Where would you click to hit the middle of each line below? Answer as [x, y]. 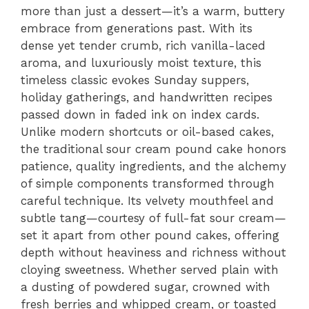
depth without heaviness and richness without [153, 252]
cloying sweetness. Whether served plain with [150, 270]
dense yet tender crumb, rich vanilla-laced [143, 46]
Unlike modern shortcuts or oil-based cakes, [147, 132]
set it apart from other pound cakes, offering [150, 235]
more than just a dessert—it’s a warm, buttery [153, 11]
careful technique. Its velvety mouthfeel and [147, 201]
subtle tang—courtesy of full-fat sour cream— [153, 218]
